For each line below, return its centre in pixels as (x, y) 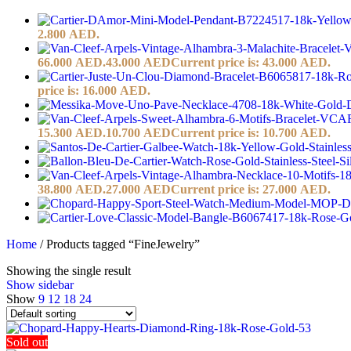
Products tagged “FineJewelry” (123, 244)
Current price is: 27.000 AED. (251, 189)
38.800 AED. (72, 189)
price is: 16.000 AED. (94, 90)
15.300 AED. (72, 132)
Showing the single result (69, 270)
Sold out (27, 342)
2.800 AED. (69, 34)
